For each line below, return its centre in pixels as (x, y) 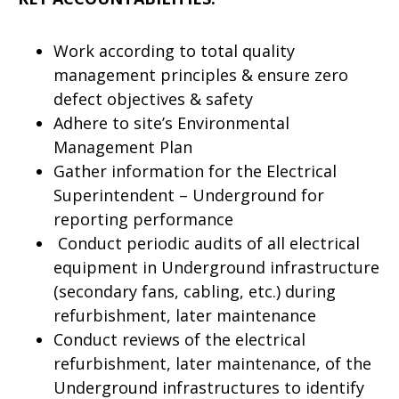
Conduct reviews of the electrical (179, 339)
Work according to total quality (174, 51)
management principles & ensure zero (201, 75)
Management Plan (123, 147)
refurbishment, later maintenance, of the (212, 363)
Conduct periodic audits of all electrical (207, 243)
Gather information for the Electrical (195, 171)
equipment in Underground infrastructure (216, 267)
